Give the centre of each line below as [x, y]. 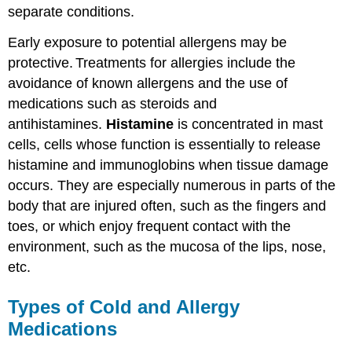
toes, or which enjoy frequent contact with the [150, 226]
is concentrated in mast [249, 124]
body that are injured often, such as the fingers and [167, 205]
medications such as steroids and [113, 103]
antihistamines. [57, 124]
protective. [41, 62]
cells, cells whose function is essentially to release [165, 144]
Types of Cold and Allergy [124, 306]
